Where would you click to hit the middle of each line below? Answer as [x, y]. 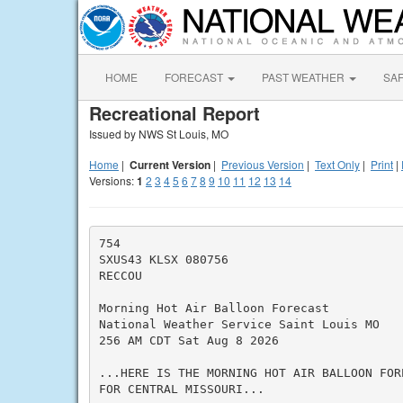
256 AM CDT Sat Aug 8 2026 [188, 340]
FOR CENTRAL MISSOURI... [181, 389]
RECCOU [120, 275]
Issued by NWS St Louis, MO [159, 134]
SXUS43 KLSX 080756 [163, 259]
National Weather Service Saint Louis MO [239, 324]
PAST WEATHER [304, 77]
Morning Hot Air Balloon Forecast [214, 308]
